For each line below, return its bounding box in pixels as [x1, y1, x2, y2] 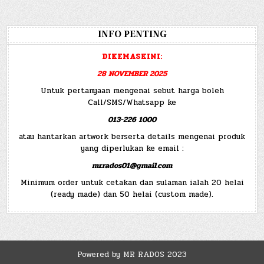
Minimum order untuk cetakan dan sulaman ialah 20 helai [20, 177, 244, 189]
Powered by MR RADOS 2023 [77, 249, 187, 261]
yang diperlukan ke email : [80, 143, 184, 155]
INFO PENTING [97, 28, 167, 40]
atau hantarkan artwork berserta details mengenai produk [19, 131, 245, 143]
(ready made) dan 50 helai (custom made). [51, 189, 213, 201]
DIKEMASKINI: [102, 50, 162, 62]
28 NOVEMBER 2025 [97, 67, 167, 80]
